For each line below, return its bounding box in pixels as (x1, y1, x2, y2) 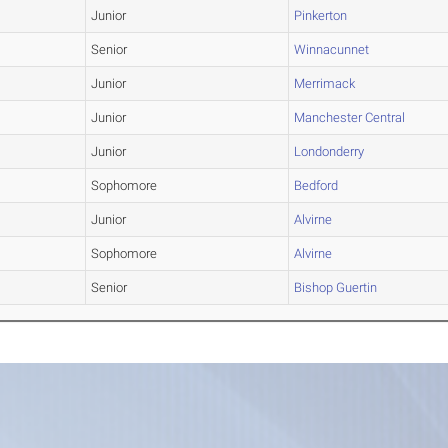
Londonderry (294, 144, 365, 160)
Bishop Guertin (294, 280, 378, 296)
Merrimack (294, 76, 356, 92)
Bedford (294, 178, 339, 194)
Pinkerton (294, 8, 348, 24)
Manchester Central (294, 110, 406, 126)
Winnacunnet (294, 42, 370, 58)
